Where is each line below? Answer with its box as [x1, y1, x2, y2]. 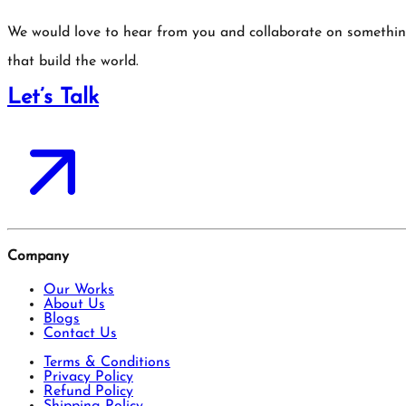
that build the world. [7, 53, 139, 69]
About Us [43, 297, 105, 313]
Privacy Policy [43, 370, 133, 385]
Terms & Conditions [43, 355, 170, 371]
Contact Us [43, 326, 117, 342]
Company [7, 248, 69, 264]
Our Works [43, 283, 114, 298]
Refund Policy [43, 384, 133, 400]
